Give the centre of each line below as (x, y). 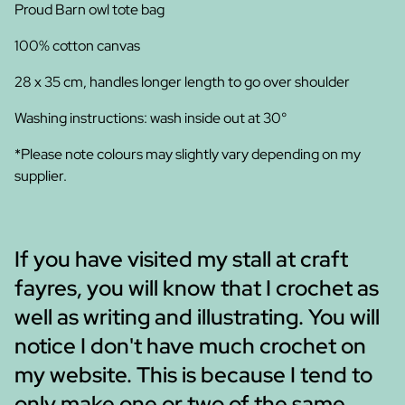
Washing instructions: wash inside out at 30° (151, 118)
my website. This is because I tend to (193, 375)
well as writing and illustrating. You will (197, 317)
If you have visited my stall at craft (181, 259)
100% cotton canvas (77, 46)
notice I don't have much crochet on (190, 346)
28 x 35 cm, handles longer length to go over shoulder (182, 82)
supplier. (41, 176)
